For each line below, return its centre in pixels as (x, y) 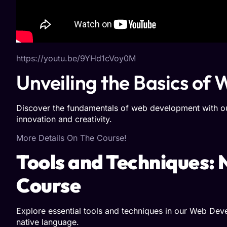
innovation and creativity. (64, 119)
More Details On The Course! (71, 138)
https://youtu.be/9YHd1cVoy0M (76, 58)
